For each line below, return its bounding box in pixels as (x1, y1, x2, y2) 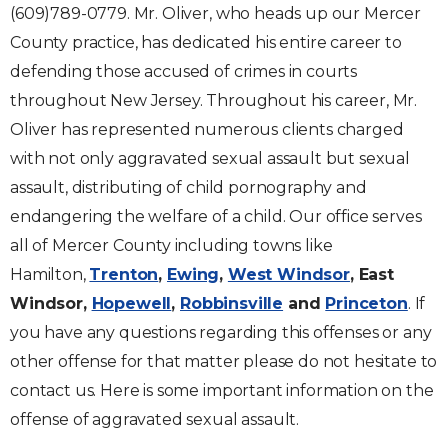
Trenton (89, 265, 159, 284)
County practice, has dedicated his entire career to (10, 33, 402, 52)
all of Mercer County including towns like (10, 236, 333, 255)
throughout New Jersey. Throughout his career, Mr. (10, 91, 418, 110)
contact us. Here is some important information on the (10, 381, 434, 400)
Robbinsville (179, 294, 284, 313)
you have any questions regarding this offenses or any (10, 323, 432, 342)
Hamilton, (10, 265, 90, 284)
